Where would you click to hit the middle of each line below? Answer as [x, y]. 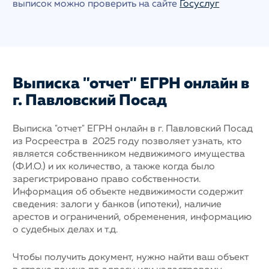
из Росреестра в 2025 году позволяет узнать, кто [128, 141]
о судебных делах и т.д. [65, 230]
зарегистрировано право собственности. [107, 179]
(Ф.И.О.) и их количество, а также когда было [114, 167]
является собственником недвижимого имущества [129, 154]
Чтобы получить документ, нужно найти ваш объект [131, 257]
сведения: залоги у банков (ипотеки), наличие [117, 204]
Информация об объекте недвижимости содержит [128, 192]
